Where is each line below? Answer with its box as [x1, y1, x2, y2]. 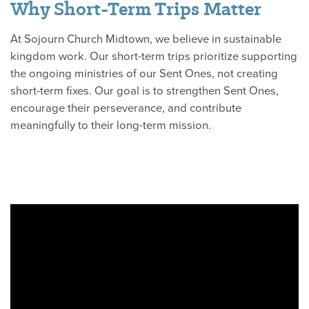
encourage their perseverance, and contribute [10, 99, 241, 115]
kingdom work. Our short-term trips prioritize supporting [10, 47, 297, 63]
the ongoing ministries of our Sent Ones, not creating [10, 64, 278, 81]
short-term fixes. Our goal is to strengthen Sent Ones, [10, 81, 279, 98]
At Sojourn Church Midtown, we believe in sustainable [10, 30, 281, 46]
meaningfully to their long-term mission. [10, 116, 211, 132]
